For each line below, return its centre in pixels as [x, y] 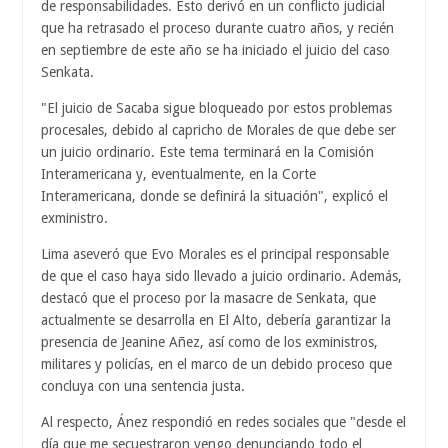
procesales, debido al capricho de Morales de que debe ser [218, 129]
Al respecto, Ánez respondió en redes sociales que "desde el [223, 421]
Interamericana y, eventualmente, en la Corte [178, 173]
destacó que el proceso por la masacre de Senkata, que [208, 297]
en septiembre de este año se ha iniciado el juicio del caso [215, 49]
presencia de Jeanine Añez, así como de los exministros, [209, 341]
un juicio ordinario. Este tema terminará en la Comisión [207, 151]
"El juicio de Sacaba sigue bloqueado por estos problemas [216, 107]
